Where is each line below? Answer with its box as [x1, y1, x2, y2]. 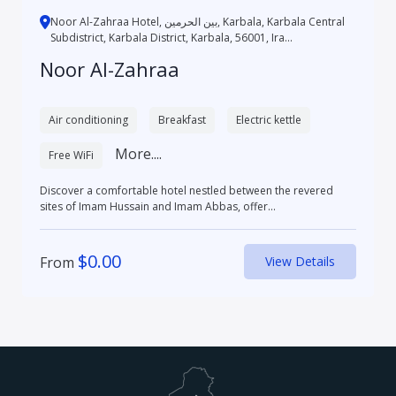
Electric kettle [235, 112, 301, 128]
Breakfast [157, 112, 206, 128]
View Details [265, 253, 336, 270]
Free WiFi [48, 148, 94, 164]
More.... [114, 144, 162, 164]
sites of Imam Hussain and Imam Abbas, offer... [39, 199, 276, 215]
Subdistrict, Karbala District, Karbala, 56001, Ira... [49, 30, 293, 46]
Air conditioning [48, 112, 128, 128]
